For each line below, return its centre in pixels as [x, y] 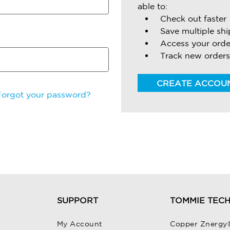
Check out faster [193, 18]
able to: [152, 6]
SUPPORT [77, 200]
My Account [80, 224]
